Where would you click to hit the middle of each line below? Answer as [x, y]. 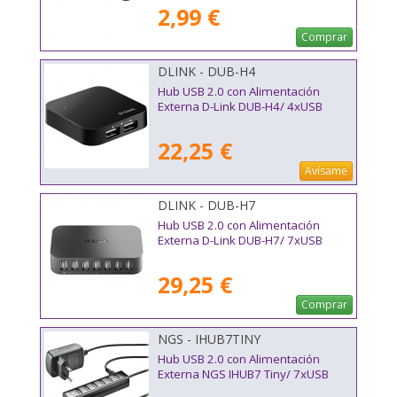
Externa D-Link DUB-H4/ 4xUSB [240, 107]
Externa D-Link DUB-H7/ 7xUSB [240, 241]
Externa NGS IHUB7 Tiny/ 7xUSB [243, 374]
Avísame [326, 171]
